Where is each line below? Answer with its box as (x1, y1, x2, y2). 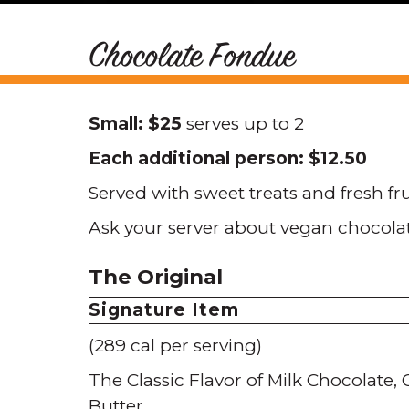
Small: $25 (89, 113, 182, 134)
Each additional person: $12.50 (89, 148, 367, 169)
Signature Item (89, 299, 239, 320)
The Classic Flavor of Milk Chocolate (89, 370, 393, 391)
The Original (89, 264, 223, 289)
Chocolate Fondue (89, 37, 295, 81)
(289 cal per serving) (89, 335, 262, 356)
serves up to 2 (182, 113, 304, 134)
